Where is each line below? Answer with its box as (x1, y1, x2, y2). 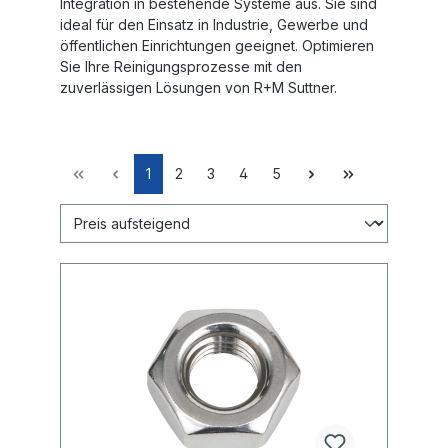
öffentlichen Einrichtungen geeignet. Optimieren (60, 36, 374, 54)
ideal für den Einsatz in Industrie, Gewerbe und (60, 15, 368, 33)
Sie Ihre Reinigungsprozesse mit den (60, 57, 302, 75)
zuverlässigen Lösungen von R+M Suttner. (60, 78, 337, 96)
